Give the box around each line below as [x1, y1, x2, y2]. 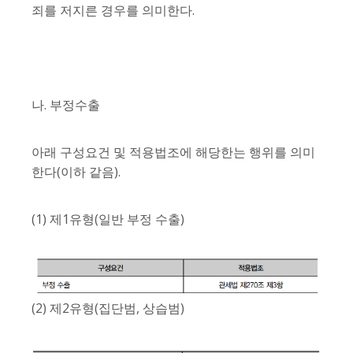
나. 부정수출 [32, 95, 100, 113]
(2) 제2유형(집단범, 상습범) [32, 299, 184, 317]
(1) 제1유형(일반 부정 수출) [32, 210, 184, 228]
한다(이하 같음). [32, 162, 121, 180]
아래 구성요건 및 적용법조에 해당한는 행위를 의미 [32, 143, 315, 161]
